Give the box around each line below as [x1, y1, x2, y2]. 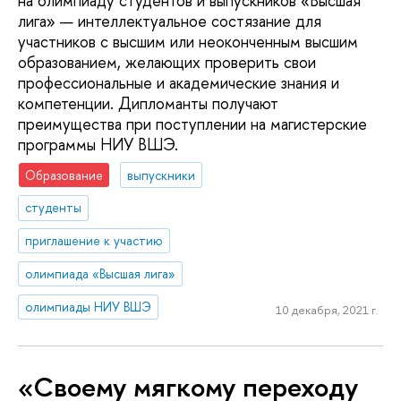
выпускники [127, 166, 196, 183]
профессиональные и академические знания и [18, 71, 339, 94]
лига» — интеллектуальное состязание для [18, 9, 321, 32]
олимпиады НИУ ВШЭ [25, 297, 152, 315]
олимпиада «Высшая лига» [25, 265, 176, 283]
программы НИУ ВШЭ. [18, 132, 178, 156]
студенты [25, 199, 82, 217]
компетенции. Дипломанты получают [18, 91, 278, 115]
